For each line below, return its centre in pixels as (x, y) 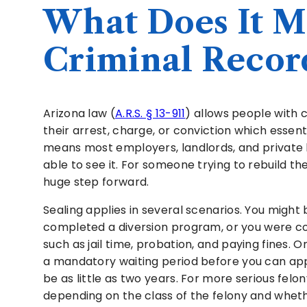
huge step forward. (96, 182)
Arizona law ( (79, 113)
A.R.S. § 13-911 (150, 113)
